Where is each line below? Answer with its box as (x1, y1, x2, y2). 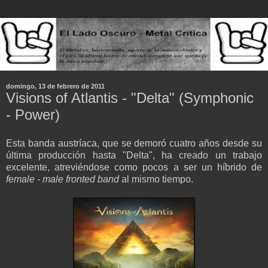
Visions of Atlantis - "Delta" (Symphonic (6, 90, 254, 106)
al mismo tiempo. (119, 174, 193, 185)
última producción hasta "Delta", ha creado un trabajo (6, 150, 262, 161)
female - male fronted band (6, 174, 119, 185)
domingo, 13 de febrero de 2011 (6, 83, 105, 90)
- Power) (6, 106, 60, 123)
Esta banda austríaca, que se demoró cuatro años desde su (6, 138, 262, 149)
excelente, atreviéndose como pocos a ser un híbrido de (6, 162, 262, 173)
